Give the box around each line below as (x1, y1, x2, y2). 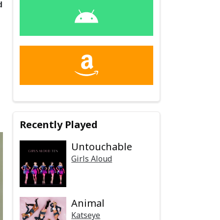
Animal (71, 196, 105, 210)
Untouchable (71, 139, 133, 153)
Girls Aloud (71, 153, 112, 164)
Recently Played (20, 117, 98, 131)
